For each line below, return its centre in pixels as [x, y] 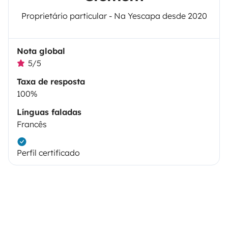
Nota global [41, 51]
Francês [32, 124]
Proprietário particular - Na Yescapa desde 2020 [114, 16]
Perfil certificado [48, 152]
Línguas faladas [49, 112]
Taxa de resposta [51, 81]
